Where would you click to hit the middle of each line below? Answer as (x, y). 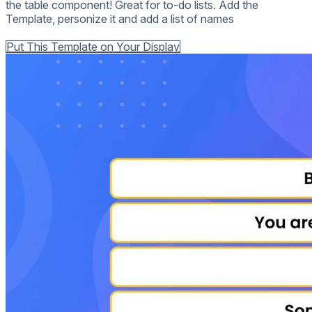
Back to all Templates (60, 32)
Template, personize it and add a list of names (120, 18)
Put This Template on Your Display (93, 46)
